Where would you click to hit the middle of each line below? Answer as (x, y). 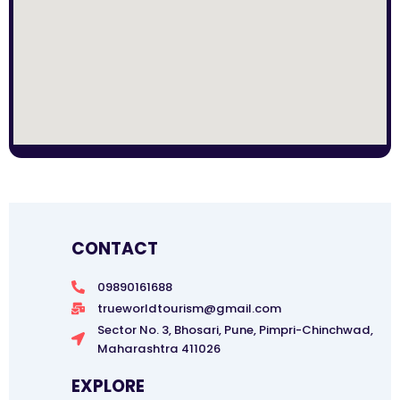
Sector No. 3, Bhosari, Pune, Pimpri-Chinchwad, (235, 329)
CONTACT (115, 248)
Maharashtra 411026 (158, 348)
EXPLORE (108, 386)
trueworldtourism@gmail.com (189, 308)
